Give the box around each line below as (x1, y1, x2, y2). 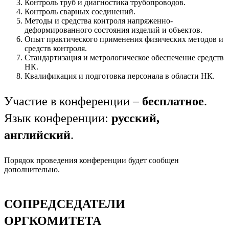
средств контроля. (25, 43, 87, 53)
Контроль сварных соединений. (25, 7, 135, 16)
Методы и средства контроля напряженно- (25, 16, 173, 25)
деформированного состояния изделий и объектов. (25, 25, 202, 34)
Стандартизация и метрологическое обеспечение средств (25, 53, 224, 62)
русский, (111, 111, 159, 125)
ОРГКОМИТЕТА (4, 214, 101, 227)
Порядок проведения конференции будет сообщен (4, 155, 179, 165)
